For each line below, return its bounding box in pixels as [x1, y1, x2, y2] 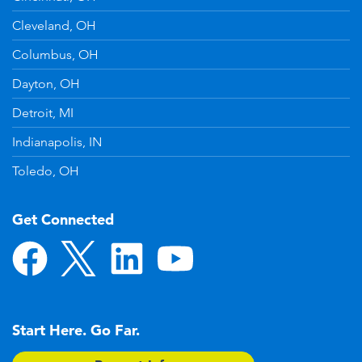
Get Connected [12, 210, 114, 229]
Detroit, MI [12, 105, 74, 120]
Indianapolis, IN [12, 134, 102, 149]
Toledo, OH [12, 163, 79, 179]
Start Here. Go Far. [12, 321, 140, 339]
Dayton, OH [12, 76, 80, 91]
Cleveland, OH [12, 18, 96, 33]
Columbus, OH [12, 47, 99, 62]
